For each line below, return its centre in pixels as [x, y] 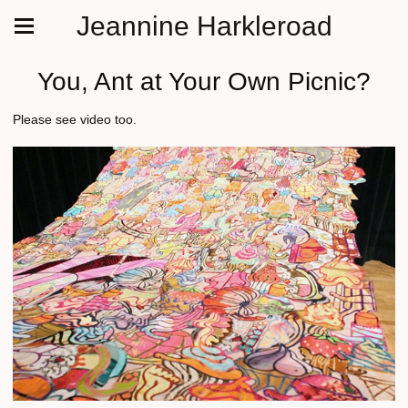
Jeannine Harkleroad [204, 26]
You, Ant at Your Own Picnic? [204, 82]
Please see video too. [75, 119]
